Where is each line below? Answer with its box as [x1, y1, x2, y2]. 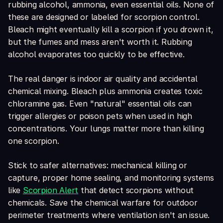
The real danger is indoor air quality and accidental [8, 74, 198, 84]
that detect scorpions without [78, 185, 194, 196]
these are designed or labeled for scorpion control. [8, 12, 200, 22]
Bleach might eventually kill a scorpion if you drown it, [8, 24, 214, 35]
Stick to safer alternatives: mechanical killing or [8, 160, 187, 171]
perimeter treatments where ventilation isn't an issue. [8, 210, 210, 221]
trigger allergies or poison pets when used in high [8, 111, 192, 121]
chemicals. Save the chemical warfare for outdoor [8, 198, 198, 208]
